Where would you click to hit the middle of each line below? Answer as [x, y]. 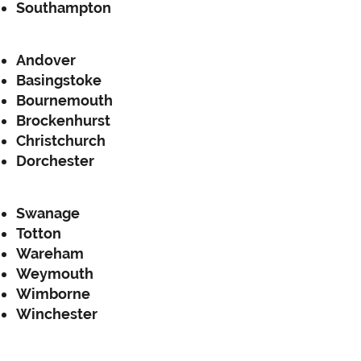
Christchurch [61, 141]
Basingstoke [59, 80]
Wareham [50, 253]
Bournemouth [64, 100]
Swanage [48, 213]
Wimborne [53, 294]
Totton [39, 233]
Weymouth [55, 274]
